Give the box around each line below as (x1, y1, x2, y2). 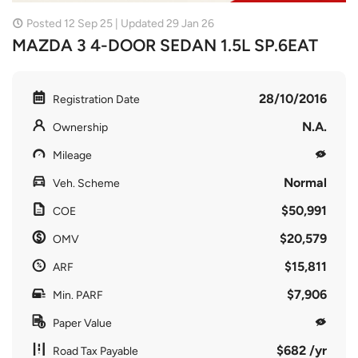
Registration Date (53, 92, 140, 106)
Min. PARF (53, 288, 103, 302)
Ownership (53, 120, 108, 134)
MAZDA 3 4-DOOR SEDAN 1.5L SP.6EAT (12, 34, 318, 55)
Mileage (53, 148, 92, 162)
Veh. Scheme (53, 176, 120, 190)
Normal (284, 174, 327, 190)
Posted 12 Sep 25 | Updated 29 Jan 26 (26, 16, 214, 30)
